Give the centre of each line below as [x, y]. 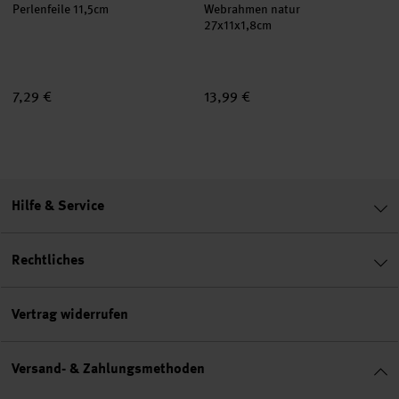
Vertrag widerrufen [70, 314]
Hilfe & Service [58, 205]
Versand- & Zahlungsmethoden [108, 368]
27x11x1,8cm [238, 25]
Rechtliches [48, 260]
